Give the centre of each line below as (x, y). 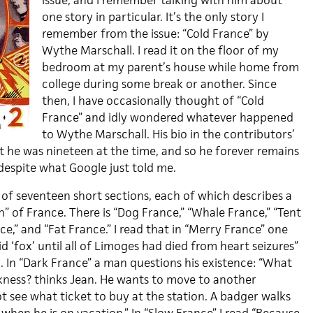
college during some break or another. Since (159, 84)
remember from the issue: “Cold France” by (155, 34)
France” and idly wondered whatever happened (167, 117)
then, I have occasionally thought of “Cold (153, 101)
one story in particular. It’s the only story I (153, 17)
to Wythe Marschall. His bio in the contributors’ (168, 134)
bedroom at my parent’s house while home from (170, 67)
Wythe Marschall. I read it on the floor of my (160, 50)
